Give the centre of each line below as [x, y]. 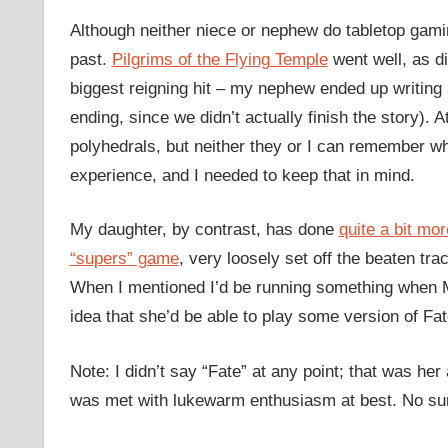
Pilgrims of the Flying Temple [219, 59]
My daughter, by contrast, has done [204, 230]
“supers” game [124, 259]
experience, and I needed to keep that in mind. [242, 175]
